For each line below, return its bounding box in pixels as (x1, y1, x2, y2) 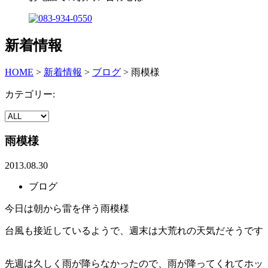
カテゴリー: (5, 89, 55, 100)
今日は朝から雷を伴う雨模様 (5, 203, 129, 214)
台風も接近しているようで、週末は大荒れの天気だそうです (5, 225, 263, 236)
